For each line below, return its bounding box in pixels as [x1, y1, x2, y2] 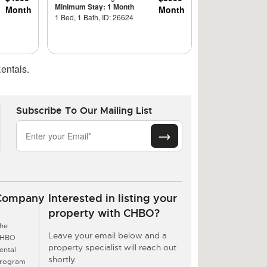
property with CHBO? [48, 206, 160, 220]
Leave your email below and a [48, 229, 167, 241]
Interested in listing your [48, 191, 177, 205]
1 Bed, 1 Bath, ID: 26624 [55, 11, 134, 22]
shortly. [48, 253, 76, 265]
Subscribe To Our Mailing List [15, 104, 152, 117]
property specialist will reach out [48, 241, 176, 253]
